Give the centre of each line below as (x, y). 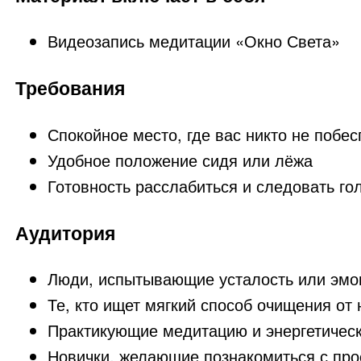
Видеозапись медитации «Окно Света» (193, 40)
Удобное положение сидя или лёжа (180, 160)
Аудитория (65, 233)
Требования (70, 88)
